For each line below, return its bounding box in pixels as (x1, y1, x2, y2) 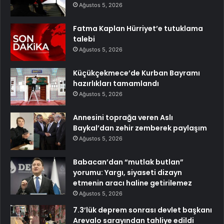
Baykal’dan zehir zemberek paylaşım (73, 122, 207, 133)
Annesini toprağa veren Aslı (73, 112, 173, 122)
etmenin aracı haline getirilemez (73, 177, 192, 188)
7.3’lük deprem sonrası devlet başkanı (73, 204, 212, 215)
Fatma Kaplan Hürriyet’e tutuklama (73, 23, 203, 33)
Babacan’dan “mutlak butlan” (73, 156, 183, 167)
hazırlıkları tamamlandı (73, 78, 159, 88)
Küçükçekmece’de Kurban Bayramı (73, 67, 200, 78)
